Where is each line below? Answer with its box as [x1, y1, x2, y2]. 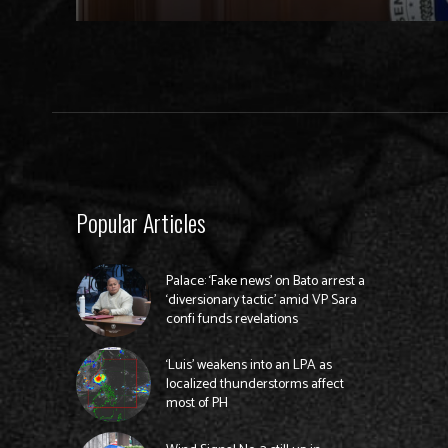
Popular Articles [76, 203, 206, 240]
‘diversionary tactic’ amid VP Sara [165, 288, 357, 312]
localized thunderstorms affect [165, 373, 344, 397]
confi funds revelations [165, 307, 298, 331]
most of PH [165, 392, 228, 416]
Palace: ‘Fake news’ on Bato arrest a [165, 269, 365, 293]
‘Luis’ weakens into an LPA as [165, 354, 332, 378]
